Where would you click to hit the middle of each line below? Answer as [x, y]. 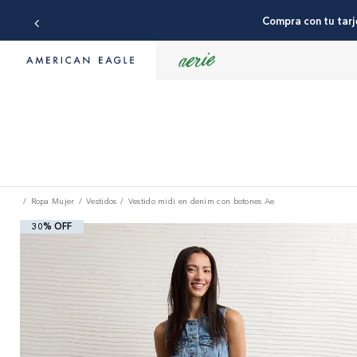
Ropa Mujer [53, 201]
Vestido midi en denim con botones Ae [201, 201]
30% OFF [52, 226]
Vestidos [102, 201]
